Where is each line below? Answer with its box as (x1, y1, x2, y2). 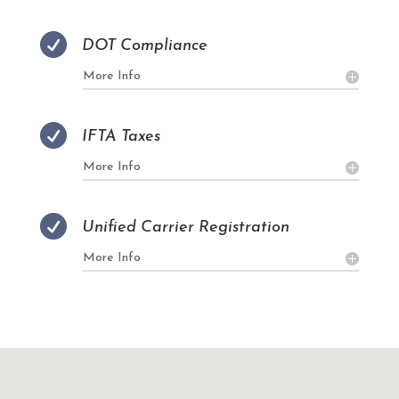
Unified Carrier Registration (81, 219, 289, 237)
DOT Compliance (81, 37, 208, 55)
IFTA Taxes (81, 128, 160, 146)
